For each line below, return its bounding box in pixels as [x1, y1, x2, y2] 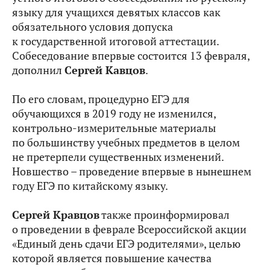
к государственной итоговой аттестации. [12, 34, 219, 49]
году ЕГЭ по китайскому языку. [12, 179, 168, 193]
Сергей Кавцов [64, 63, 145, 78]
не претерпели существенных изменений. [12, 150, 224, 165]
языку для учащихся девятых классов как [12, 5, 221, 20]
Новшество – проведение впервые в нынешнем [12, 165, 251, 179]
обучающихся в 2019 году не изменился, [12, 107, 216, 121]
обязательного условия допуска [12, 20, 173, 34]
